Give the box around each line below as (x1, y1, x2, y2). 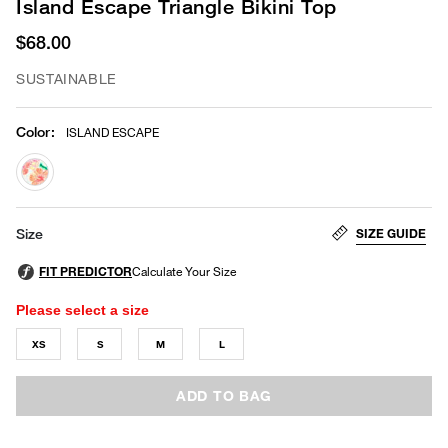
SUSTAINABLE (16, 69, 118, 87)
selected (34, 194, 94, 212)
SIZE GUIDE (356, 225, 426, 241)
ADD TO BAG (176, 386, 272, 404)
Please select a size (16, 301, 149, 318)
